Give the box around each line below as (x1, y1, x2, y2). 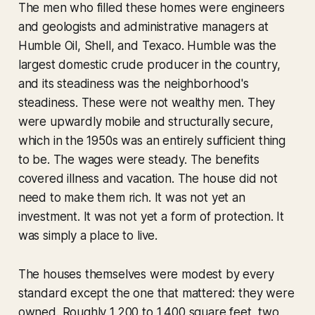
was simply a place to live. (18, 229, 158, 243)
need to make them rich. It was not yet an (18, 191, 245, 205)
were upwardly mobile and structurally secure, (18, 115, 274, 129)
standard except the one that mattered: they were (18, 286, 295, 301)
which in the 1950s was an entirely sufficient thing (18, 134, 286, 148)
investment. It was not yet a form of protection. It (18, 210, 285, 224)
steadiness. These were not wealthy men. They (18, 96, 276, 110)
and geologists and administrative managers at (18, 20, 269, 34)
